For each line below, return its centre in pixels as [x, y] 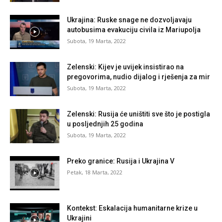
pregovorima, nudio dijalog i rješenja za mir [139, 77]
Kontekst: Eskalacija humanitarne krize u [132, 208]
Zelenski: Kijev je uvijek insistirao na [125, 67]
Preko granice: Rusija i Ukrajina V [121, 161]
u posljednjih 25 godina [105, 124]
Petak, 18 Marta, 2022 [95, 172]
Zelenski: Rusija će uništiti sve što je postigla [139, 114]
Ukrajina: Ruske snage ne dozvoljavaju [129, 20]
